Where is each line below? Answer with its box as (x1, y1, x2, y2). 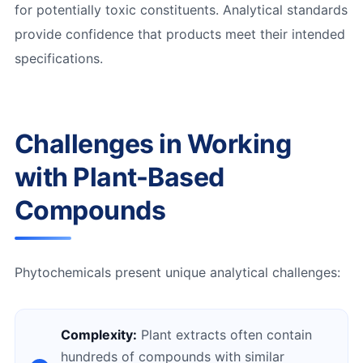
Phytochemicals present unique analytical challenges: (14, 264, 340, 281)
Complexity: (60, 327, 137, 344)
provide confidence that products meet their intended (14, 26, 345, 43)
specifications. (14, 50, 103, 67)
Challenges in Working (14, 128, 292, 160)
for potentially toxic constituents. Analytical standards (14, 2, 348, 19)
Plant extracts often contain (136, 327, 312, 344)
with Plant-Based (14, 161, 224, 194)
